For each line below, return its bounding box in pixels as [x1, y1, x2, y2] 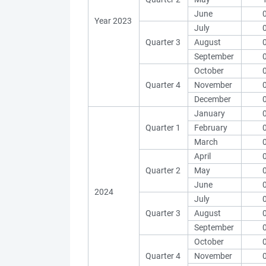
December [194, 94, 231, 104]
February [194, 123, 227, 132]
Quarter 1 [145, 123, 180, 132]
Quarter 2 [145, 166, 180, 175]
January [194, 109, 225, 118]
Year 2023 [94, 16, 132, 26]
